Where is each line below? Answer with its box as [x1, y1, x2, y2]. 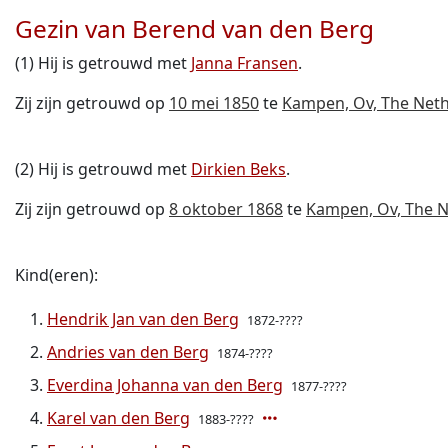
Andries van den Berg [47, 341, 209, 363]
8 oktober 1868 [169, 198, 283, 220]
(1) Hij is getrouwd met [15, 52, 191, 74]
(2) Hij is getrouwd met [15, 158, 191, 180]
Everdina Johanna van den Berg [47, 374, 283, 396]
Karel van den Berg [47, 407, 190, 429]
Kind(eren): [15, 264, 98, 286]
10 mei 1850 [169, 92, 259, 114]
